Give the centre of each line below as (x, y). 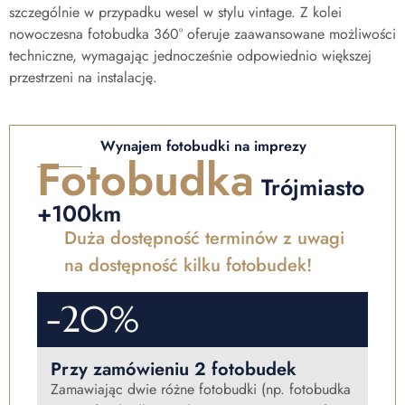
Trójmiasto (309, 187)
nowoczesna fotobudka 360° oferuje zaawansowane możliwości (202, 33)
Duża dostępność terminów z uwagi (204, 238)
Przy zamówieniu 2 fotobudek (174, 369)
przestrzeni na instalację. (83, 77)
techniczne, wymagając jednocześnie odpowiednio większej (190, 55)
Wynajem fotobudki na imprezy (203, 146)
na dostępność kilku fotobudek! (188, 265)
